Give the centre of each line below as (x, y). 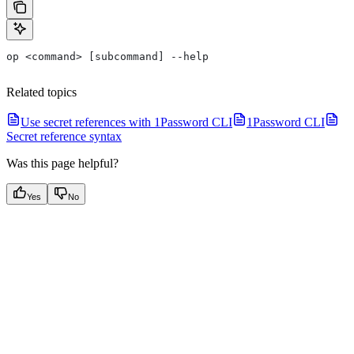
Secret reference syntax (64, 136)
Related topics (41, 92)
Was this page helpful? (62, 163)
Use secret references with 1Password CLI (126, 122)
